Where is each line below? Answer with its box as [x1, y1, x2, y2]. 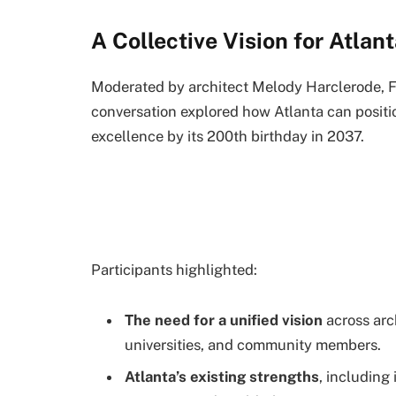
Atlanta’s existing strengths [125, 367, 319, 385]
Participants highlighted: [91, 260, 257, 278]
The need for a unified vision [125, 311, 323, 330]
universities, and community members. [125, 336, 381, 354]
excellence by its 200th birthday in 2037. [91, 126, 364, 145]
